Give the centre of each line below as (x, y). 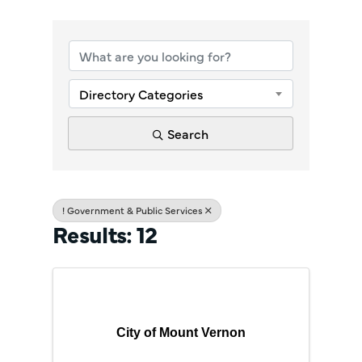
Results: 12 (105, 234)
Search (188, 133)
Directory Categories (141, 94)
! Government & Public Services (133, 210)
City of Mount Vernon (181, 333)
